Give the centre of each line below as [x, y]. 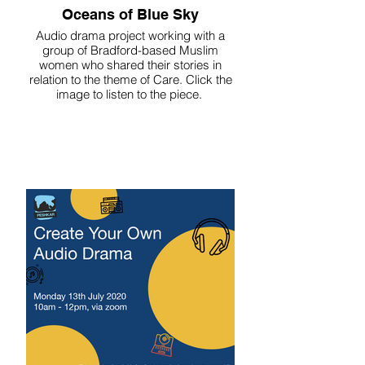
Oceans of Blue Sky [130, 14]
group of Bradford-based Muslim [130, 50]
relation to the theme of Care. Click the [130, 79]
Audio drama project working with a [130, 35]
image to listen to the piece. [130, 94]
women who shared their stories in [130, 65]
